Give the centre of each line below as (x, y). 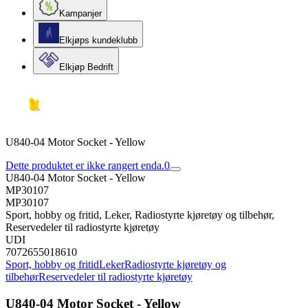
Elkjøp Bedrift (86, 67)
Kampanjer (80, 13)
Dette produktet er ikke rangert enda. (85, 165)
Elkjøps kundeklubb (98, 40)
